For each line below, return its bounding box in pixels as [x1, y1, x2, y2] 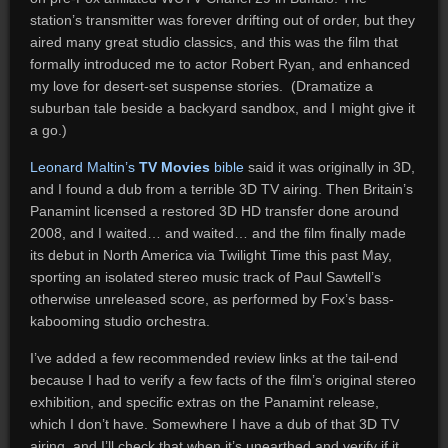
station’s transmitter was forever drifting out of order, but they [29, 12, 415, 28]
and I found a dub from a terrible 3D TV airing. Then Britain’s [29, 181, 413, 197]
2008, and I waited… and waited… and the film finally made [29, 225, 406, 241]
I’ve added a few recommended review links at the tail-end [29, 350, 398, 366]
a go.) [29, 122, 67, 138]
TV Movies [138, 159, 210, 175]
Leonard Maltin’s [29, 159, 139, 175]
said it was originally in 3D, [243, 159, 415, 175]
